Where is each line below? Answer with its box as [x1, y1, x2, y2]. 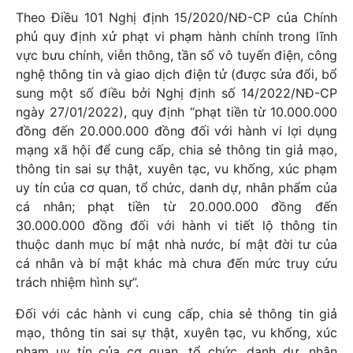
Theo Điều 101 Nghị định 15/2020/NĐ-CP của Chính [16, 9, 337, 25]
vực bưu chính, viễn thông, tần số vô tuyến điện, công [16, 47, 337, 63]
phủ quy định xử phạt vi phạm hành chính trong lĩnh [16, 28, 337, 44]
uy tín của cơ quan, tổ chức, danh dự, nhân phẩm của [16, 180, 337, 195]
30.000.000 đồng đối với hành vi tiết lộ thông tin [16, 217, 337, 233]
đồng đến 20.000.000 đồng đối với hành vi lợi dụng [16, 123, 337, 139]
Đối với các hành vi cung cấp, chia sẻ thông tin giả [16, 306, 337, 321]
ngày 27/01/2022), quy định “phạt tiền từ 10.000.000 [16, 104, 337, 120]
